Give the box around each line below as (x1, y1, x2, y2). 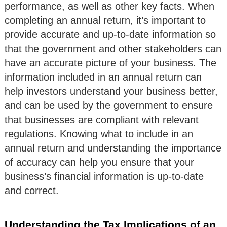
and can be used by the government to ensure (5, 99, 213, 111)
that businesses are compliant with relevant (5, 113, 199, 125)
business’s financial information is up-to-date (5, 170, 204, 182)
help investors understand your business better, (5, 85, 218, 97)
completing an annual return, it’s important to (5, 14, 206, 26)
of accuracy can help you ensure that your (5, 156, 194, 168)
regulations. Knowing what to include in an (5, 128, 193, 139)
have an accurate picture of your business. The (5, 57, 216, 68)
